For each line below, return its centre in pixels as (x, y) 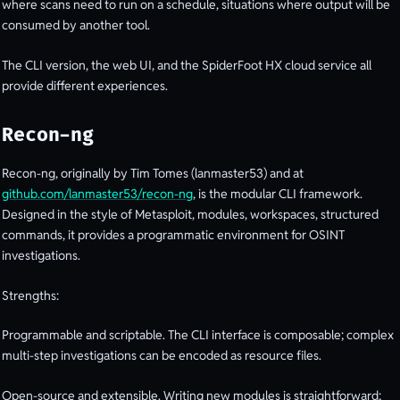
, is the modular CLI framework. (278, 194)
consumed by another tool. (76, 25)
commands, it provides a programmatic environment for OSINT (173, 235)
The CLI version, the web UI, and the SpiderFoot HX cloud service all (187, 65)
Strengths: (30, 295)
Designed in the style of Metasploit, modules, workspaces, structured (190, 215)
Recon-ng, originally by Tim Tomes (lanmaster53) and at (153, 174)
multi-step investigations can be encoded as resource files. (162, 356)
